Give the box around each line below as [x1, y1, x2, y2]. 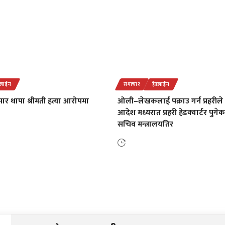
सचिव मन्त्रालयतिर [118, 117, 173, 131]
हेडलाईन [152, 80, 170, 88]
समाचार [124, 80, 140, 88]
